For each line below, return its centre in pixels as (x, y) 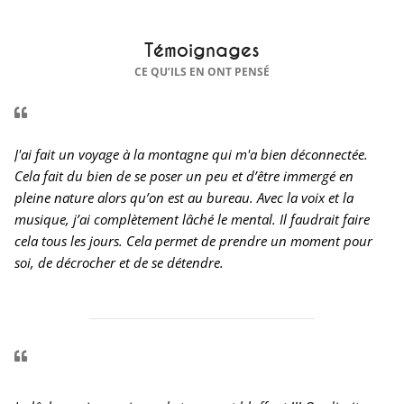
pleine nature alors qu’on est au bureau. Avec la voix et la (184, 198)
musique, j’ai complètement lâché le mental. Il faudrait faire (192, 220)
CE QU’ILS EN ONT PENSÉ (202, 72)
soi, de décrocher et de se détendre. (119, 263)
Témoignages (202, 51)
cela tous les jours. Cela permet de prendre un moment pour (193, 241)
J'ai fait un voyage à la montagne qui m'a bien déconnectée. (191, 155)
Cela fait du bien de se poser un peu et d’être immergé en (184, 176)
